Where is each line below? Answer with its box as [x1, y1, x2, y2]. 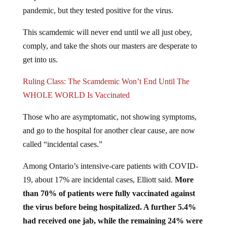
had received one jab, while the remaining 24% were [22, 216, 203, 225]
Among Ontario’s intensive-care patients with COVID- [22, 162, 198, 171]
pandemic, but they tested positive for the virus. [22, 6, 173, 15]
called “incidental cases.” [22, 140, 102, 149]
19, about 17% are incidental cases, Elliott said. [22, 175, 175, 184]
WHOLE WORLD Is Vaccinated [22, 91, 130, 100]
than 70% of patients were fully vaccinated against [22, 189, 195, 198]
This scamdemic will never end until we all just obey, [22, 28, 192, 37]
